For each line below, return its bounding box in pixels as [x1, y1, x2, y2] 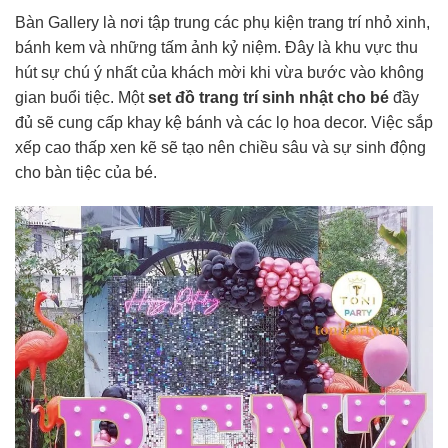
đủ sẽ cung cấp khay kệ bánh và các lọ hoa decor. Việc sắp [15, 114, 433, 132]
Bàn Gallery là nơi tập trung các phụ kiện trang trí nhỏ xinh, [15, 14, 430, 32]
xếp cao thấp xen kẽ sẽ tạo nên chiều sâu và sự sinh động [15, 139, 426, 157]
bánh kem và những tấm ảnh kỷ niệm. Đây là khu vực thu [15, 39, 418, 57]
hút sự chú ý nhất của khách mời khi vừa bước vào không [15, 64, 424, 82]
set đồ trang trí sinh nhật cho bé [148, 89, 389, 107]
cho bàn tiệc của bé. [15, 164, 157, 182]
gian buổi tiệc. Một [15, 89, 148, 107]
